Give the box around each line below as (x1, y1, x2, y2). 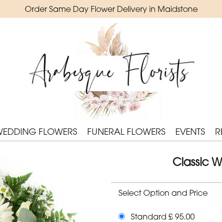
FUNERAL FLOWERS (87, 126, 166, 137)
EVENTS (175, 126, 206, 137)
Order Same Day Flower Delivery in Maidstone (24, 4, 198, 14)
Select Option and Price (118, 188, 208, 198)
